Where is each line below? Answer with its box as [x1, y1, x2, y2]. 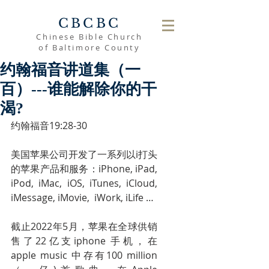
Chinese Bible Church [36, 31, 143, 42]
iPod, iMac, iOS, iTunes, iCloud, [11, 177, 157, 190]
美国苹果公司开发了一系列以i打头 [11, 148, 157, 161]
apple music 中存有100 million [11, 249, 157, 262]
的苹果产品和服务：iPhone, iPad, [11, 162, 157, 175]
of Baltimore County [38, 42, 141, 53]
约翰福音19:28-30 [11, 119, 87, 132]
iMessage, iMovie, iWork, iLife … [11, 191, 154, 204]
